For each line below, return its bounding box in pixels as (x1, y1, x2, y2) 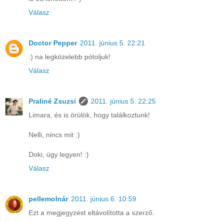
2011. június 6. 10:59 (71, 195, 136, 203)
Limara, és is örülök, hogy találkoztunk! (29, 111, 150, 119)
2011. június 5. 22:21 (80, 39, 145, 47)
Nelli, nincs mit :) (29, 131, 80, 139)
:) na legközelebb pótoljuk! (29, 53, 110, 61)
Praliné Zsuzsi (29, 97, 76, 106)
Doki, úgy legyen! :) (29, 150, 89, 159)
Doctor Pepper (29, 39, 77, 47)
